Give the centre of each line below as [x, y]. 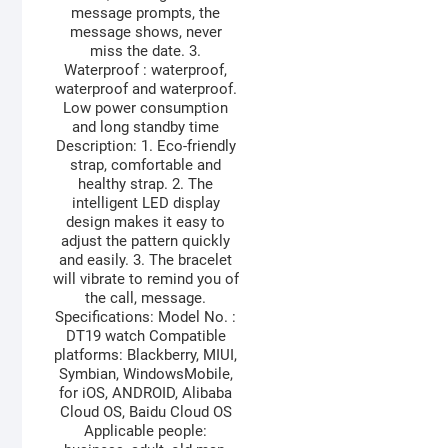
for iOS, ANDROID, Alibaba [146, 393]
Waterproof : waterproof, [146, 70]
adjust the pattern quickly [146, 241]
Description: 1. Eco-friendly [145, 146]
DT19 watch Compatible [145, 336]
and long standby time [146, 127]
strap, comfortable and [146, 165]
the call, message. [146, 298]
